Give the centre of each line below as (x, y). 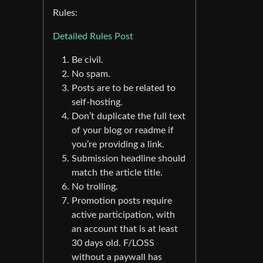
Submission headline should (129, 159)
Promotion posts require (122, 201)
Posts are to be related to (124, 88)
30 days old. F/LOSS (113, 243)
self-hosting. (97, 102)
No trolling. (95, 187)
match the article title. (117, 173)
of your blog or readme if (123, 131)
